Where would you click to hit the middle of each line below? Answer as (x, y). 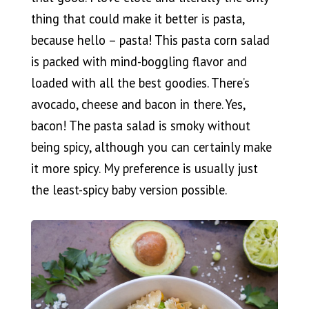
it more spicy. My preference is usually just (144, 169)
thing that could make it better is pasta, (137, 19)
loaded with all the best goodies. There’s (140, 83)
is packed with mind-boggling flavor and (139, 62)
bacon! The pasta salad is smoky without (140, 126)
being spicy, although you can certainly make (151, 147)
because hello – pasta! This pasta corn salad (150, 40)
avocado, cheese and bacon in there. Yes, (138, 104)
